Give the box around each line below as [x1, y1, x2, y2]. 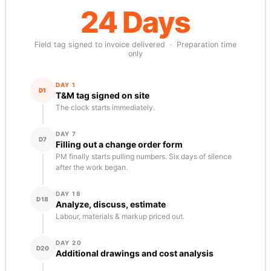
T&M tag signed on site [55, 90, 149, 101]
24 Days [80, 4, 191, 41]
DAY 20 [55, 239, 82, 247]
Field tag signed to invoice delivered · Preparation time [34, 40, 237, 50]
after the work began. [55, 163, 128, 172]
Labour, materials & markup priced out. [55, 212, 184, 221]
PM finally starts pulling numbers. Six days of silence [55, 152, 232, 162]
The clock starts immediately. [55, 103, 155, 113]
